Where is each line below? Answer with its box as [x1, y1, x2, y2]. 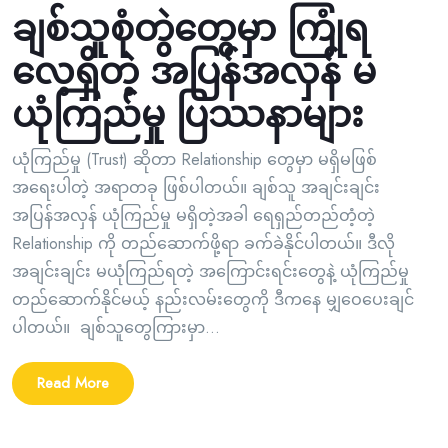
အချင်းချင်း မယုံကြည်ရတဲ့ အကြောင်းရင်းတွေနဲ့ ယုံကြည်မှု [12, 259, 409, 283]
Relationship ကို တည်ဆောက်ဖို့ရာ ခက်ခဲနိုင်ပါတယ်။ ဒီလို [12, 231, 395, 255]
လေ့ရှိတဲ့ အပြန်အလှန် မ [12, 44, 376, 98]
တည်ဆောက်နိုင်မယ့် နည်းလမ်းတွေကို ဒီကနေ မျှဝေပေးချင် [12, 287, 414, 311]
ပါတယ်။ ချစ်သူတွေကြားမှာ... [12, 315, 220, 339]
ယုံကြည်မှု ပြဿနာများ [12, 87, 363, 141]
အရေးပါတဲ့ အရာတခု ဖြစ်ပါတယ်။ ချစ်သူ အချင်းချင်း [12, 175, 380, 199]
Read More [37, 371, 109, 394]
